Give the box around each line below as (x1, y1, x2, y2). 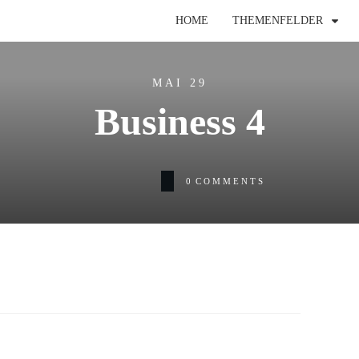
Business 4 (94, 100, 265, 143)
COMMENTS (195, 175, 265, 186)
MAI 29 (151, 77, 208, 89)
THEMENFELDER (232, 14, 323, 26)
